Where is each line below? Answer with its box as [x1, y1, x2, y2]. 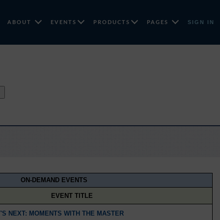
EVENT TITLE [51, 192, 93, 199]
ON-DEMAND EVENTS [20, 176, 87, 184]
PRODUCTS [93, 19, 130, 25]
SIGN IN [187, 19, 215, 25]
